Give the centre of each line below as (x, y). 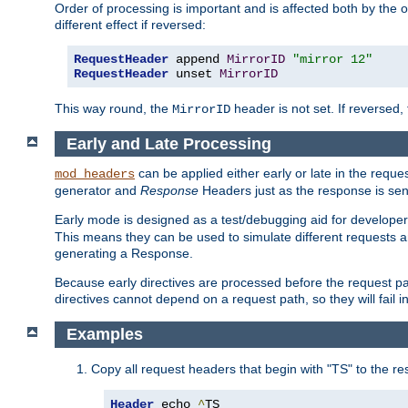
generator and (97, 191)
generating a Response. (124, 254)
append (198, 59)
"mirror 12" (332, 59)
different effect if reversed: (130, 24)
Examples (107, 335)
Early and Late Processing (171, 143)
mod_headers (95, 174)
